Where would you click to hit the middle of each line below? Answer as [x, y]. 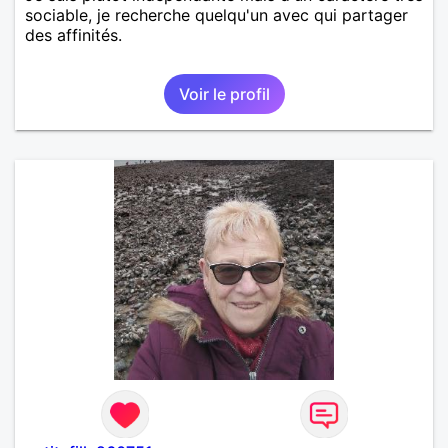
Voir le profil [224, 93]
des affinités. [73, 34]
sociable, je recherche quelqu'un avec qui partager [216, 14]
